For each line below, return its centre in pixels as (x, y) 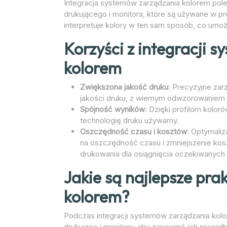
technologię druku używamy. (129, 120)
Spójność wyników (112, 109)
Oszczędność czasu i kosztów (134, 131)
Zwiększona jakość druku (124, 87)
